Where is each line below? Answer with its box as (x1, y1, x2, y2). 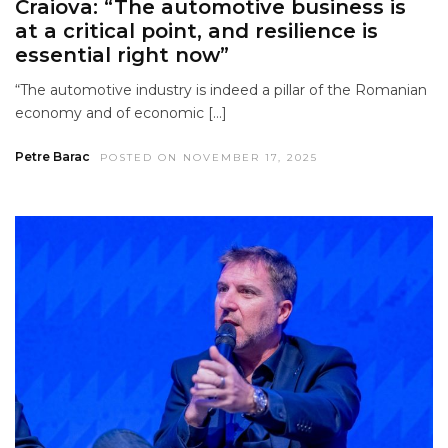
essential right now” (15, 42, 229, 67)
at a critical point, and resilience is (15, 18, 378, 43)
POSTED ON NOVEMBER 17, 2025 (100, 150, 318, 164)
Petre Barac (15, 148, 90, 164)
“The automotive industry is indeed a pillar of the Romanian (15, 80, 427, 99)
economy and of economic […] (15, 103, 227, 122)
